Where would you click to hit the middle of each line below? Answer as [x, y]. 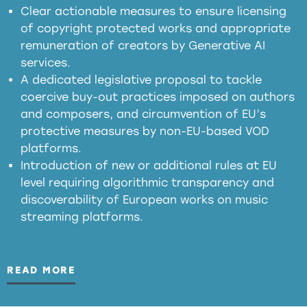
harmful [240, 106]
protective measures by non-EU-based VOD [145, 132]
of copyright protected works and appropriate [156, 29]
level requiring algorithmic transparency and [147, 183]
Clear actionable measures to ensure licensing [153, 12]
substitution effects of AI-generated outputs [155, 123]
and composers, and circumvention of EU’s [143, 114]
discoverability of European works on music [144, 200]
